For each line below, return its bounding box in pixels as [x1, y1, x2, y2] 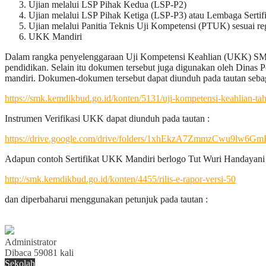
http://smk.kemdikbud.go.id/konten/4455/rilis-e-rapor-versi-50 [5, 173, 236, 184]
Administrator [5, 236, 56, 247]
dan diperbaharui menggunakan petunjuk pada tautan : [5, 194, 208, 204]
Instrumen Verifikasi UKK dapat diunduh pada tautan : [5, 113, 210, 123]
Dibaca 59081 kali [5, 247, 74, 258]
